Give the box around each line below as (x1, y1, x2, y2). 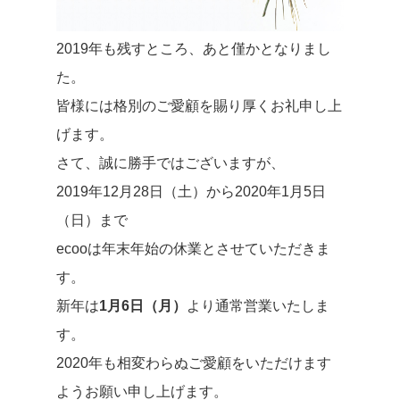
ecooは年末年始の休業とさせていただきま (55, 241, 330, 257)
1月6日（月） (98, 298, 187, 314)
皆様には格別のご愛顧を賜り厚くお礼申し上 (55, 98, 342, 114)
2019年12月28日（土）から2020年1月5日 (55, 184, 326, 200)
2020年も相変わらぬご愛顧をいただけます (55, 355, 331, 371)
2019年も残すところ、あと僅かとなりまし (55, 41, 331, 57)
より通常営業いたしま (186, 298, 329, 314)
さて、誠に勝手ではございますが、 (55, 155, 285, 171)
